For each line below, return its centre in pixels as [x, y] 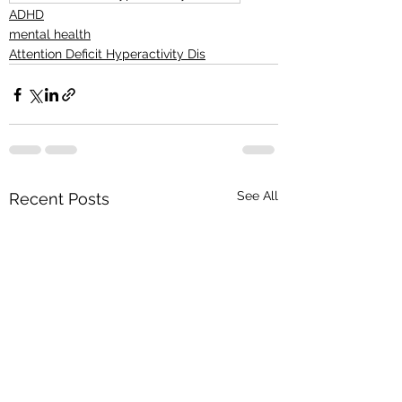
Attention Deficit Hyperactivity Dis [107, 54]
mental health [50, 34]
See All [258, 196]
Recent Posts [59, 199]
